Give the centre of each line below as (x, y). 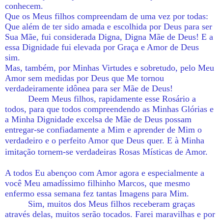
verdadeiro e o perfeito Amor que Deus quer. (86, 140)
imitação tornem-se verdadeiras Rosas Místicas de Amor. (106, 151)
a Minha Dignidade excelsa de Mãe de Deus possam (98, 119)
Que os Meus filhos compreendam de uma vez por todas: (107, 16)
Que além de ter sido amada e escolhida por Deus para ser (109, 26)
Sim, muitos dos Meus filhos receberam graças (112, 204)
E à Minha (186, 140)
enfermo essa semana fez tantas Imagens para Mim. (97, 193)
